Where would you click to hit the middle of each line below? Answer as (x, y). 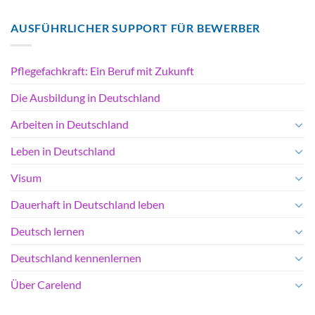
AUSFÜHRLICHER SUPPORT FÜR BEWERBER (136, 28)
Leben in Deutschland (63, 151)
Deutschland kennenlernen (76, 258)
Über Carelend (46, 285)
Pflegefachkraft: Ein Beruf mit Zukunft (102, 71)
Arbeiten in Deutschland (70, 124)
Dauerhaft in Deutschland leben (88, 205)
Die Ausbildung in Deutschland (85, 98)
